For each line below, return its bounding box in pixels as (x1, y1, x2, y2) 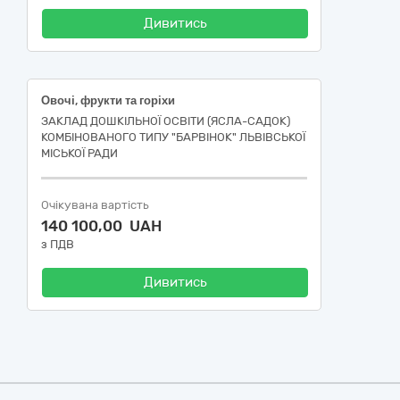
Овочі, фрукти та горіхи (41, 94, 175, 107)
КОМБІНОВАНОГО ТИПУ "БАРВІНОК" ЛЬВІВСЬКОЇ (41, 130, 305, 144)
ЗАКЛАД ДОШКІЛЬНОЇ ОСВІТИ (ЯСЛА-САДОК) (41, 114, 290, 128)
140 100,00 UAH (41, 217, 162, 235)
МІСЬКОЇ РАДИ (41, 146, 118, 160)
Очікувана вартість (41, 198, 149, 212)
